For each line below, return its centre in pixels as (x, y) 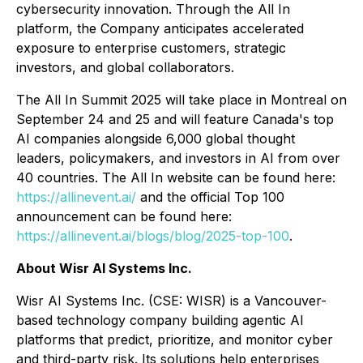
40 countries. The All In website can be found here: (176, 177)
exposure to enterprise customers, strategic (151, 48)
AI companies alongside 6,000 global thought (156, 139)
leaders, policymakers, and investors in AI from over (178, 158)
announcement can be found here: (124, 216)
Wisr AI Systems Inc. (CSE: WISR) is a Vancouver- (171, 301)
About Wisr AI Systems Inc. (104, 268)
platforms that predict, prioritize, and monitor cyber (175, 340)
